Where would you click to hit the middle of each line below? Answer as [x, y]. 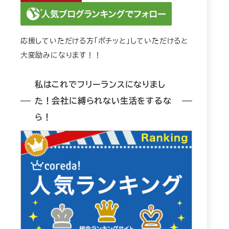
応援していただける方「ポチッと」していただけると [104, 40]
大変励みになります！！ [61, 54]
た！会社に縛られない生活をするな [103, 101]
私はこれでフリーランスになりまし [100, 84]
